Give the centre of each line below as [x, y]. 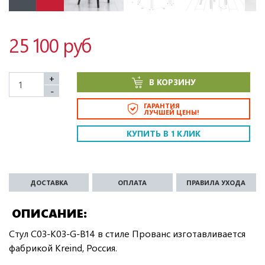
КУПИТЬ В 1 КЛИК [164, 133]
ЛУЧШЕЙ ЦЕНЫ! [172, 112]
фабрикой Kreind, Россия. [63, 247]
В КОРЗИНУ [172, 82]
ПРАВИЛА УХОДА [216, 182]
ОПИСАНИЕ [48, 212]
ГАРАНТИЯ [162, 105]
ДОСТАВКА [49, 182]
